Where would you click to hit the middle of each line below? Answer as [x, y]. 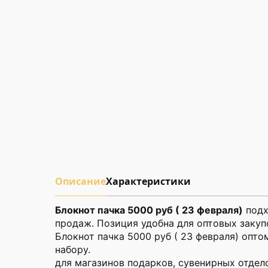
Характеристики [148, 181]
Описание [80, 181]
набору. [73, 249]
